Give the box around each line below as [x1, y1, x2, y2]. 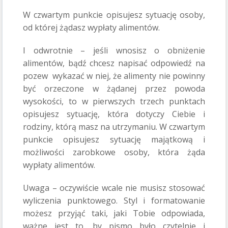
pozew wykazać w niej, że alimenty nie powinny [23, 70, 205, 81]
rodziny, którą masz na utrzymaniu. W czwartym [23, 121, 205, 132]
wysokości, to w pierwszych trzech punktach [23, 96, 205, 107]
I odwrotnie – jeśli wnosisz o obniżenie [23, 45, 205, 56]
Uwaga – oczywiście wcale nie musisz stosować [23, 182, 205, 193]
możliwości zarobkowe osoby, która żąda [23, 147, 205, 158]
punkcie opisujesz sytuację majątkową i [23, 134, 205, 145]
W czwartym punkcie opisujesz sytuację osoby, [23, 9, 205, 20]
